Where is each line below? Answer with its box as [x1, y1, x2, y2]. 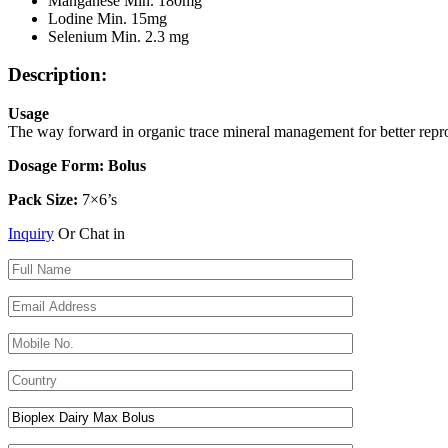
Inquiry [8, 225, 54, 243]
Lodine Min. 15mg [48, 9, 167, 27]
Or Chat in [54, 225, 125, 243]
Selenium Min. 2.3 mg [48, 27, 189, 45]
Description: [8, 64, 107, 86]
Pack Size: [8, 191, 78, 209]
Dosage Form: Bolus [8, 157, 146, 175]
